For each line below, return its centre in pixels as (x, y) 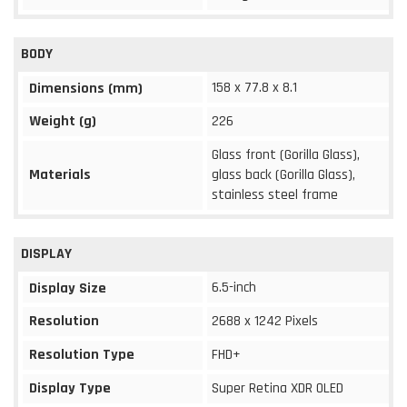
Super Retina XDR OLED (278, 388)
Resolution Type (82, 354)
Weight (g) (63, 121)
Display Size (68, 288)
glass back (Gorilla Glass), (283, 174)
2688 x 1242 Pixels (265, 321)
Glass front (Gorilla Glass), (286, 154)
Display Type (70, 388)
